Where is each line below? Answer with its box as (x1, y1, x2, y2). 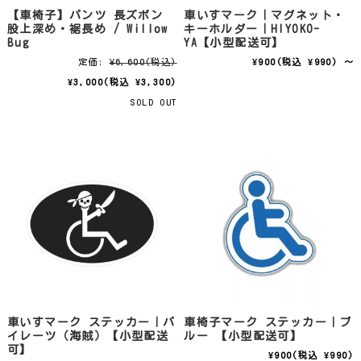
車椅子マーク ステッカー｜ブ (184, 316, 352, 328)
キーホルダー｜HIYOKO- (184, 23, 321, 35)
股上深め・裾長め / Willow (6, 23, 168, 35)
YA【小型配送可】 (184, 36, 284, 48)
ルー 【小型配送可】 (184, 330, 303, 342)
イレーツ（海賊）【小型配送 (6, 330, 169, 342)
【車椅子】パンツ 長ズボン (6, 9, 164, 21)
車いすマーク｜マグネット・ (184, 9, 346, 21)
